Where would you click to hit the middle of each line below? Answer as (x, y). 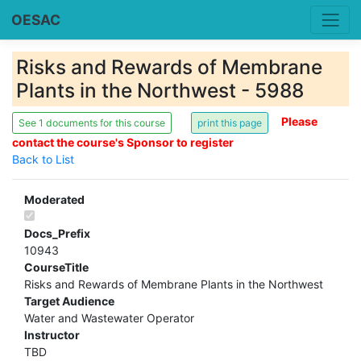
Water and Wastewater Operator (109, 318)
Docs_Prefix (57, 234)
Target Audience (69, 301)
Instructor (52, 335)
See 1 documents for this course (92, 122)
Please (299, 122)
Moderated (54, 200)
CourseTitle (56, 268)
